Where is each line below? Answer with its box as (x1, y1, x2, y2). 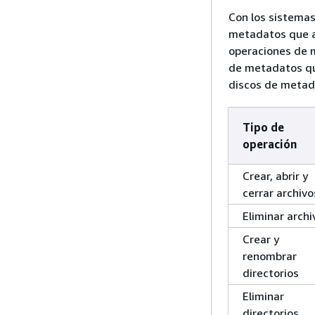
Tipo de (243, 120, 284, 135)
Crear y (243, 232, 279, 247)
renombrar (243, 249, 297, 264)
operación (243, 137, 297, 152)
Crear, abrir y (243, 169, 308, 184)
